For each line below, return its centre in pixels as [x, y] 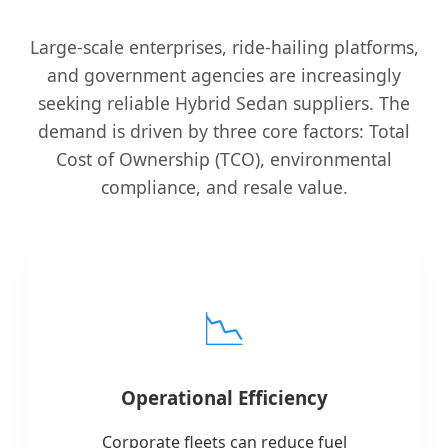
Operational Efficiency [224, 397]
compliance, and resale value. [224, 186]
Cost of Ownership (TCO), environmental [224, 158]
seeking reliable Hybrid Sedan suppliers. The [224, 102]
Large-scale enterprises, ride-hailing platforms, [224, 46]
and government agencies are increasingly [224, 74]
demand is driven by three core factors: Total [224, 130]
